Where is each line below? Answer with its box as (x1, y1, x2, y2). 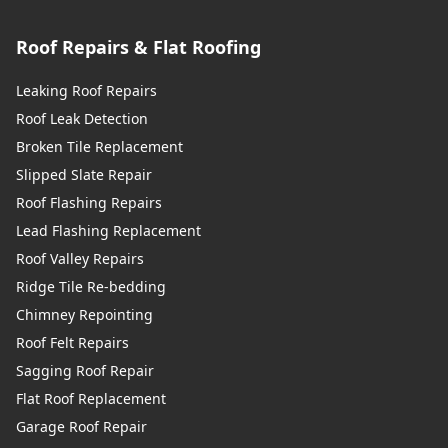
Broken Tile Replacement (16, 137, 183, 157)
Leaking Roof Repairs (16, 81, 157, 101)
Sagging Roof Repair (16, 361, 154, 381)
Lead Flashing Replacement (16, 221, 201, 241)
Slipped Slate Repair (16, 165, 152, 185)
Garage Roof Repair (16, 417, 147, 437)
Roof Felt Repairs (16, 333, 129, 353)
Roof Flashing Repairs (16, 193, 162, 213)
